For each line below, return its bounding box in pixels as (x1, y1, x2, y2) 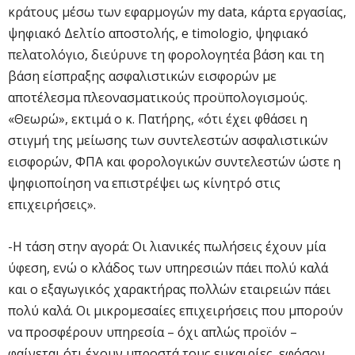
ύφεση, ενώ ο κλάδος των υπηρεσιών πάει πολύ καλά (8, 258, 328, 277)
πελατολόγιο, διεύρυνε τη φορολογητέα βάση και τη (8, 45, 324, 63)
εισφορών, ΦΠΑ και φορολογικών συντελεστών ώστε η (8, 152, 341, 170)
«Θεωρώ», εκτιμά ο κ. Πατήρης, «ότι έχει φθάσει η (8, 109, 307, 128)
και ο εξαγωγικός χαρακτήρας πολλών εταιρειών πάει (8, 280, 330, 298)
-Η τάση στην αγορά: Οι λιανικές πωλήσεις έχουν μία (8, 237, 326, 255)
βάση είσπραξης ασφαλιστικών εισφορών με (8, 67, 277, 85)
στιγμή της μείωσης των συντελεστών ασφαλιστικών (8, 131, 328, 149)
